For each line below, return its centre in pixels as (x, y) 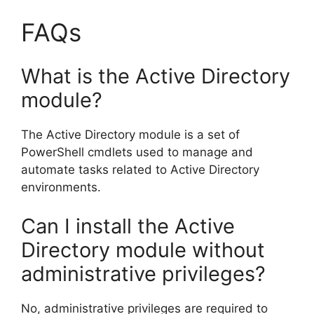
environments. (61, 187)
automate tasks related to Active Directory (140, 170)
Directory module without (143, 250)
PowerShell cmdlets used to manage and (137, 152)
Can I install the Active (128, 226)
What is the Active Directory (156, 76)
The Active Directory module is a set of (130, 135)
